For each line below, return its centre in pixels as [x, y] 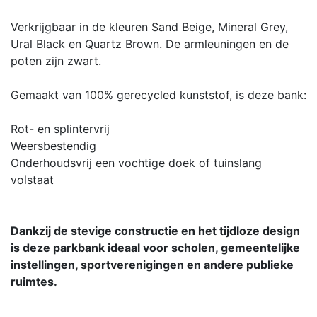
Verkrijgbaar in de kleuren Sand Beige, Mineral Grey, [149, 27]
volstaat [32, 179]
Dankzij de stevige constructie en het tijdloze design [155, 230]
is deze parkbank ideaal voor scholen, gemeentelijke [155, 247]
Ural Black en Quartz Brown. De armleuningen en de [150, 44]
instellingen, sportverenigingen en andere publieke [152, 264]
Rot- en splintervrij [60, 128]
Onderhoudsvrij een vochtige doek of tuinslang [136, 162]
